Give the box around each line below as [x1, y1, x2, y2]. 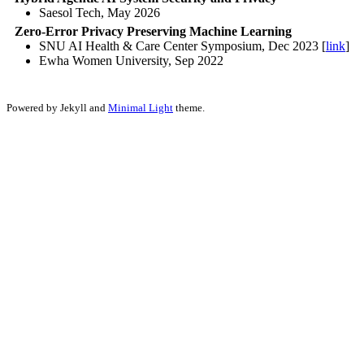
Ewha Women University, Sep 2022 [39, 53, 223, 67]
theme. [173, 101, 205, 114]
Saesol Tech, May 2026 [39, 5, 160, 19]
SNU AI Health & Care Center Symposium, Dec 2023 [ [39, 38, 326, 53]
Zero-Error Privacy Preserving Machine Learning [15, 24, 292, 38]
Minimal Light [108, 101, 173, 114]
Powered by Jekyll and [6, 101, 108, 114]
